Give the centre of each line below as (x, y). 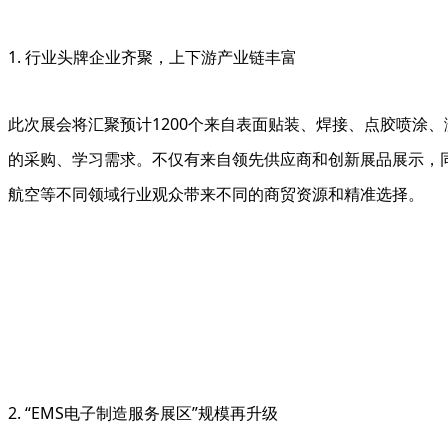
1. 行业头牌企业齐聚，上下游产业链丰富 (152, 56)
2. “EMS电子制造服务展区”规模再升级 (143, 412)
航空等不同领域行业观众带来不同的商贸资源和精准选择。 (216, 193)
